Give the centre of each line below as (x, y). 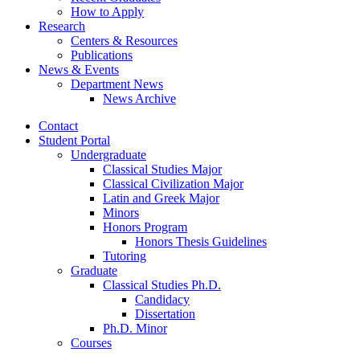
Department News (117, 84)
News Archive (139, 98)
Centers (92, 40)
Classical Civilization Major (173, 183)
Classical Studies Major (162, 169)
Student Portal (74, 140)
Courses (91, 342)
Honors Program (145, 227)
